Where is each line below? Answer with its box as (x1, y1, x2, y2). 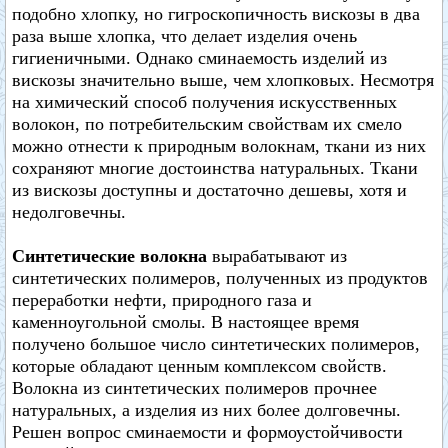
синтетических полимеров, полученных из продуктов (12, 268, 428, 288)
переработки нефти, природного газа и (12, 290, 312, 310)
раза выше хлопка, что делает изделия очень (12, 26, 357, 46)
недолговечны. (12, 202, 126, 222)
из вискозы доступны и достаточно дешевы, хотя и (12, 180, 407, 200)
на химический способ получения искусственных (12, 92, 397, 112)
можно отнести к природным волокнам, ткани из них (12, 136, 426, 156)
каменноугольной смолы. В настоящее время (12, 312, 359, 332)
